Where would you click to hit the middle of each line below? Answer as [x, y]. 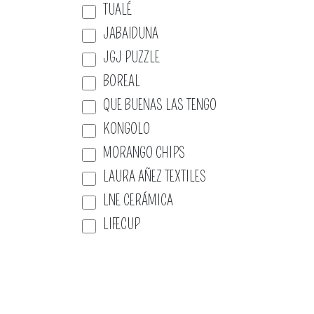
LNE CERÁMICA [138, 200]
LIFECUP [122, 224]
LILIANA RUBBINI [144, 248]
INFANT [119, 296]
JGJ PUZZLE [131, 57]
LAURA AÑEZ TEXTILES [155, 177]
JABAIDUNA [131, 34]
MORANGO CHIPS [144, 153]
